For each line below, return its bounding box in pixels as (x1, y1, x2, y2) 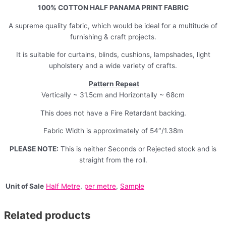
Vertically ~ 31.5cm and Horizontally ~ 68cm (41, 91, 185, 99)
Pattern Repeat (89, 80, 139, 88)
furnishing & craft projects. (70, 32, 156, 41)
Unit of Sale (6, 182, 44, 190)
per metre (84, 182, 116, 191)
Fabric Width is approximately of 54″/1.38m (43, 127, 183, 135)
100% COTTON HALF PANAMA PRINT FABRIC (37, 4, 189, 12)
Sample (120, 182, 144, 191)
